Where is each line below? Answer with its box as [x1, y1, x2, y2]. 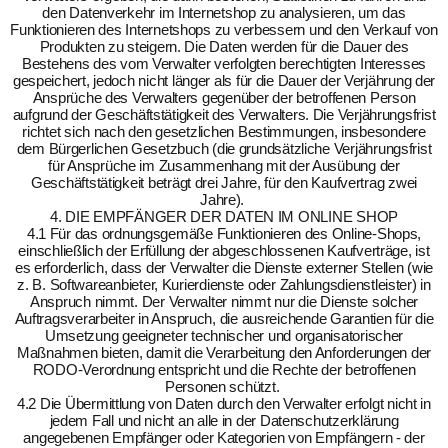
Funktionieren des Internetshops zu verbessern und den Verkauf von [10, 21, 438, 38]
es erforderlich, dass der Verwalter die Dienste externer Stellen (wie [14, 259, 434, 276]
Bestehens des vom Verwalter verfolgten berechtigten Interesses [21, 55, 427, 72]
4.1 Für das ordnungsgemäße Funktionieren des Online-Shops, [26, 225, 422, 242]
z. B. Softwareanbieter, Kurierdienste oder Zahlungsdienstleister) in [17, 276, 431, 293]
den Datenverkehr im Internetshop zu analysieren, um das [42, 4, 406, 21]
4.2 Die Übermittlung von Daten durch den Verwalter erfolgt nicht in [17, 395, 431, 412]
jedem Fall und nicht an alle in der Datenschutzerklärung [49, 412, 399, 429]
